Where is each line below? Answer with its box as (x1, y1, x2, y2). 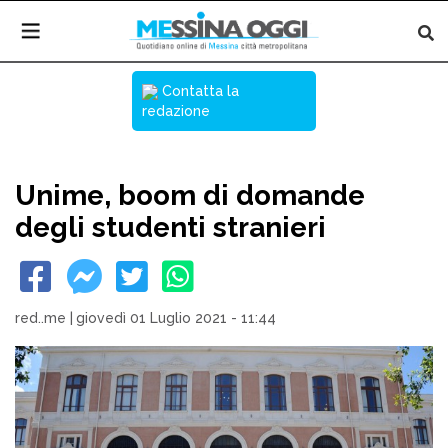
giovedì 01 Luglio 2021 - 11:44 (76, 310, 276, 326)
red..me (15, 310, 66, 326)
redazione (142, 103, 210, 119)
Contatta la (158, 83, 239, 99)
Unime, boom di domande (15, 179, 365, 212)
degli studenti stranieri (15, 211, 326, 244)
